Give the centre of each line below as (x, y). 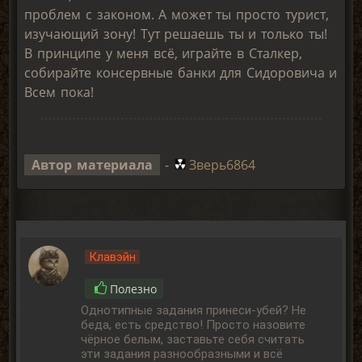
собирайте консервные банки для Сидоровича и (181, 72)
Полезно (134, 289)
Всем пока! (59, 92)
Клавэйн (113, 257)
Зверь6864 (223, 164)
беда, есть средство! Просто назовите (194, 324)
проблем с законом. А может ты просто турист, (177, 14)
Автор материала (92, 164)
